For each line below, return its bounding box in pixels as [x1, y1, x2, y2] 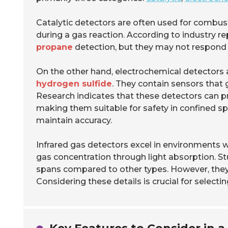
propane [36, 42, 73, 52]
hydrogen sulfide [36, 79, 112, 89]
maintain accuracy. [36, 116, 112, 125]
